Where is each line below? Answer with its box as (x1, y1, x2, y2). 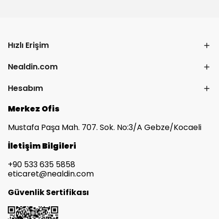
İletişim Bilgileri (8, 140, 76, 152)
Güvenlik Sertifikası (8, 187, 89, 198)
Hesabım (8, 83, 43, 94)
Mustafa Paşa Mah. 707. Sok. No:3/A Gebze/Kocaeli (8, 122, 201, 133)
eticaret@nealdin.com (8, 168, 94, 179)
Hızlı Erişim (8, 40, 49, 51)
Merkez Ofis (8, 103, 60, 114)
